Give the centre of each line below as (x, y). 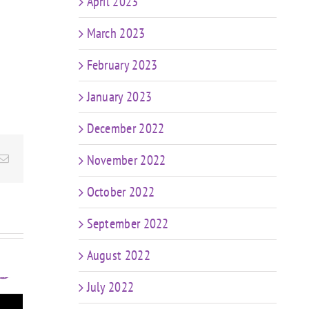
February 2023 (122, 65)
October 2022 (121, 192)
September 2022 (128, 223)
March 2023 (116, 33)
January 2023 (119, 97)
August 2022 (118, 255)
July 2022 (110, 287)
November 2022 (126, 160)
